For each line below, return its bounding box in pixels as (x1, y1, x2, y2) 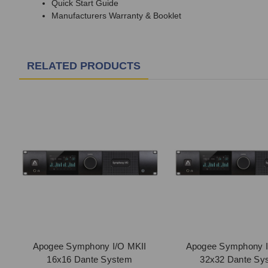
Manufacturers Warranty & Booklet (51, 11, 181, 21)
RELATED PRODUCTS (27, 60, 141, 72)
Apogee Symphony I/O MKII (32, 241, 147, 251)
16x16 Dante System (47, 254, 132, 264)
